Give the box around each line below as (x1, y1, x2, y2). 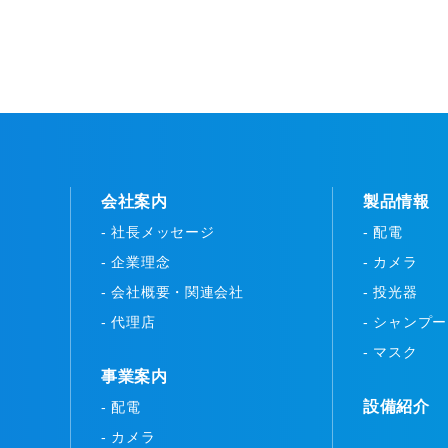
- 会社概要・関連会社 (101, 284, 244, 301)
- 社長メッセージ (101, 224, 215, 241)
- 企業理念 (101, 254, 171, 271)
